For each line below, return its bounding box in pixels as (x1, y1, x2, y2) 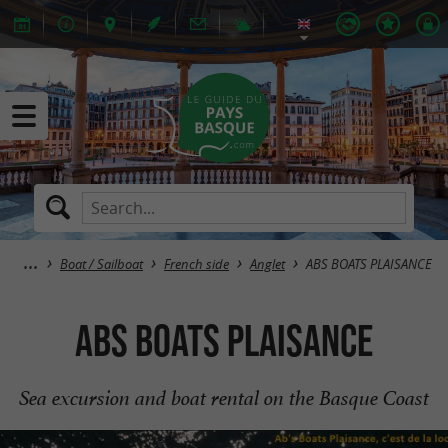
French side (164, 256, 229, 273)
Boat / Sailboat (60, 256, 143, 273)
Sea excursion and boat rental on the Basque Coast (19, 385, 429, 411)
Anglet (250, 256, 285, 273)
